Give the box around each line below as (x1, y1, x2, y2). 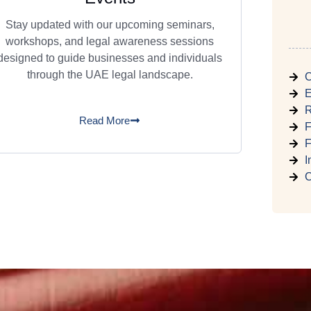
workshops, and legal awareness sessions (6, 35, 214, 47)
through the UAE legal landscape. (26, 69, 193, 81)
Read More (79, 115, 130, 126)
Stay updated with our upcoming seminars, (5, 19, 215, 31)
